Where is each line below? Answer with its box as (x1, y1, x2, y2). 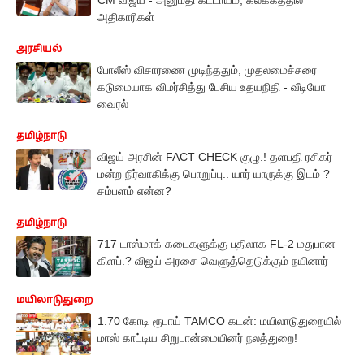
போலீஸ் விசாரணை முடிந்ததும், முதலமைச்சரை (97, 63, 317, 76)
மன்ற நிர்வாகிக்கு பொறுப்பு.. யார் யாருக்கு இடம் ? (97, 167, 330, 180)
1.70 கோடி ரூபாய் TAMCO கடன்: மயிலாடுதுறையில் (97, 314, 341, 328)
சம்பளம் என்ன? (97, 184, 171, 197)
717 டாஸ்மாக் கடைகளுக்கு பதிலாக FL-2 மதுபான (97, 236, 336, 250)
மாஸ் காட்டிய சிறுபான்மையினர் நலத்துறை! (97, 331, 297, 345)
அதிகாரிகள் (97, 10, 154, 24)
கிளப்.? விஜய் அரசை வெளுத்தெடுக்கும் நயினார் (97, 253, 328, 267)
